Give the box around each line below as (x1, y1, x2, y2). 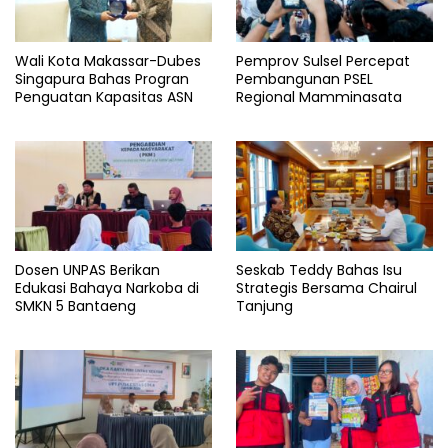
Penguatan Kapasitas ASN (15, 86, 193, 107)
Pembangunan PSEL (236, 68, 373, 89)
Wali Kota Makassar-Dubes (15, 50, 201, 71)
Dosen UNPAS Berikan (15, 260, 160, 281)
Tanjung (236, 296, 293, 317)
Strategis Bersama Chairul (236, 278, 417, 299)
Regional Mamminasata (236, 86, 402, 107)
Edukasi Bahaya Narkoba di (15, 278, 199, 299)
